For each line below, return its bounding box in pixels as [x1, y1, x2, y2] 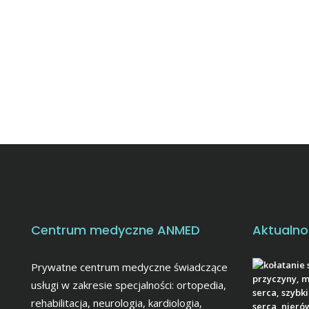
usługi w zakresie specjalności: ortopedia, [31, 277, 226, 292]
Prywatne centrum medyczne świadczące [31, 259, 228, 274]
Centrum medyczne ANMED [31, 221, 200, 239]
